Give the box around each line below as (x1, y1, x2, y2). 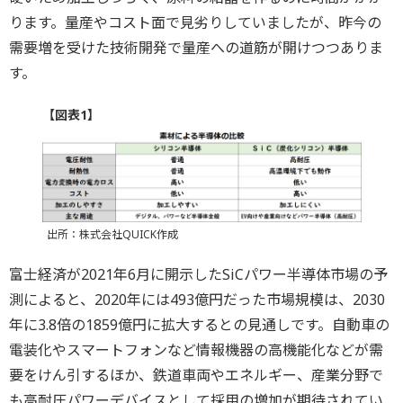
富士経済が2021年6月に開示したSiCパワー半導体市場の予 (9, 264, 388, 284)
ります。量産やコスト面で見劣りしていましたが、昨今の (9, 12, 381, 32)
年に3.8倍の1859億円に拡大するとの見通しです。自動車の (9, 314, 390, 335)
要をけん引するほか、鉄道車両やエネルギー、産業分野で (9, 364, 383, 385)
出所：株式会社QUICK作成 (46, 226, 178, 242)
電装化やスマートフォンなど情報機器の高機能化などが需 (9, 339, 383, 360)
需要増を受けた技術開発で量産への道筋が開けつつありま (9, 37, 383, 58)
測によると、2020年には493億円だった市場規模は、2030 (9, 289, 385, 309)
